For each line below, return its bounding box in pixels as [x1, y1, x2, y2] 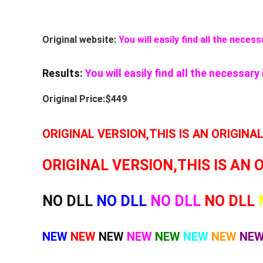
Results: [42, 67, 83, 79]
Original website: [42, 34, 119, 45]
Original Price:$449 [42, 93, 127, 104]
